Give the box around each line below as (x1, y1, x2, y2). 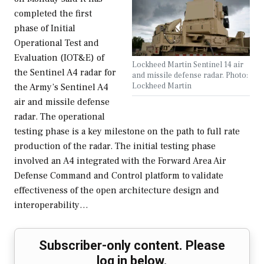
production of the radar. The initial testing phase (14, 140, 216, 153)
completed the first (14, 8, 92, 20)
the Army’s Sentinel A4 (14, 81, 108, 94)
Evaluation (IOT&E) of (14, 52, 104, 64)
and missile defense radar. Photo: (132, 70, 248, 81)
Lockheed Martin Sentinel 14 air (132, 60, 243, 70)
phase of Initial (14, 22, 75, 35)
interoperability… (14, 199, 88, 212)
